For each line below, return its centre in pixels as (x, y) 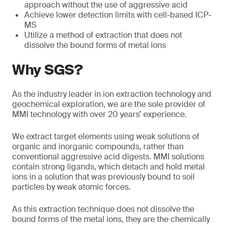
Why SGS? (47, 70)
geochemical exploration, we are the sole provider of (109, 104)
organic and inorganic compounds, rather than (98, 147)
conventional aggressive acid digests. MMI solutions (108, 157)
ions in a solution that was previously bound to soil (103, 177)
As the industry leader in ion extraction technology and (112, 94)
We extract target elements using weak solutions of (106, 136)
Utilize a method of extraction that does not (103, 35)
